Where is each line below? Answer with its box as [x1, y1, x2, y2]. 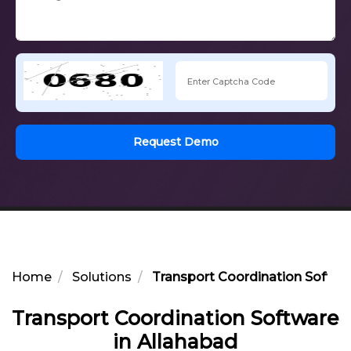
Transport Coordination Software [12, 306, 339, 330]
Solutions [72, 269, 132, 284]
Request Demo [183, 134, 219, 149]
